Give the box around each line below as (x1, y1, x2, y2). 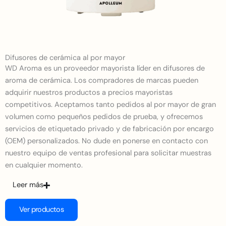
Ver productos (19, 205, 64, 215)
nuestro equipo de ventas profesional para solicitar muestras (5, 148, 211, 158)
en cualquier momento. (5, 160, 83, 171)
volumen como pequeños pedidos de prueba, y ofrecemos (5, 112, 203, 122)
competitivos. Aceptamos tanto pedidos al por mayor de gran (5, 100, 216, 110)
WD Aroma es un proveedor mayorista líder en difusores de (5, 64, 205, 74)
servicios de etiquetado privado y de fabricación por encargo (5, 124, 214, 134)
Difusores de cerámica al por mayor (5, 53, 125, 63)
